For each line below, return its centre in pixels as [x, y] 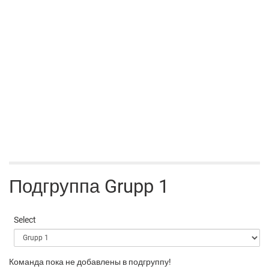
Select [25, 220]
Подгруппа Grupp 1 [89, 187]
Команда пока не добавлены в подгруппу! [90, 262]
